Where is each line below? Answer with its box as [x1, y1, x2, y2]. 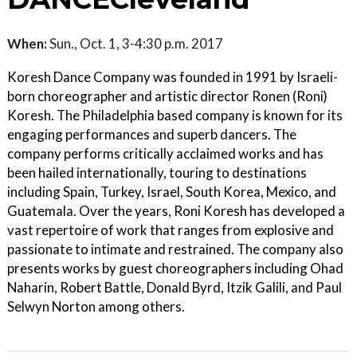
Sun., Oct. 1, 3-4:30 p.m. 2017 [47, 35, 223, 52]
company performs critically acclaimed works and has [7, 145, 324, 162]
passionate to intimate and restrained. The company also [7, 241, 343, 257]
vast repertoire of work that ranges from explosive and [7, 222, 334, 238]
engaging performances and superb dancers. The [7, 126, 296, 143]
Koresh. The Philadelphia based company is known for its [7, 107, 343, 124]
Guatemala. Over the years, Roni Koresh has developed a [7, 202, 345, 219]
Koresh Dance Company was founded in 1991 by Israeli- [7, 69, 338, 85]
